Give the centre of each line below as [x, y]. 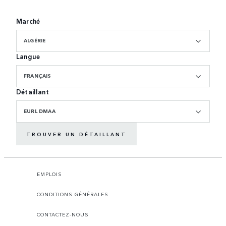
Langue [28, 56]
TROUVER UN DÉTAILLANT [76, 134]
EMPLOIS [49, 174]
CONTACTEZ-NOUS [63, 215]
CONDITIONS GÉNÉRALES [73, 194]
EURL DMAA [40, 111]
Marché [28, 21]
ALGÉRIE [35, 41]
